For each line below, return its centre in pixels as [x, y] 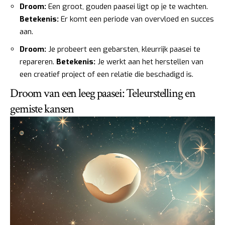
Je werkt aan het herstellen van [149, 62]
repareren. [38, 62]
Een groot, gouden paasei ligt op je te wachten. [127, 7]
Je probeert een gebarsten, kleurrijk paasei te [123, 49]
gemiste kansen [42, 109]
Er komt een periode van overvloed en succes [136, 19]
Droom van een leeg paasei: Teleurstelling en [103, 93]
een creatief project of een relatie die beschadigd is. [106, 74]
